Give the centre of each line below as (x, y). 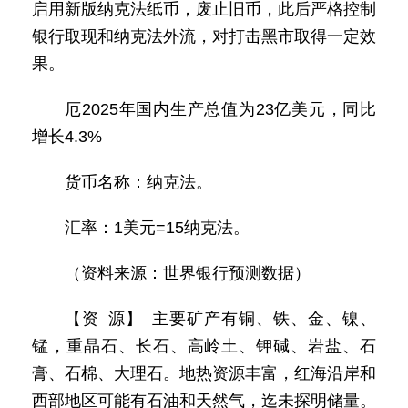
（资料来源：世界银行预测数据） (188, 273)
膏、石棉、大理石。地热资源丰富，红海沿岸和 (204, 373)
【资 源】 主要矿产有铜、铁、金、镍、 (220, 319)
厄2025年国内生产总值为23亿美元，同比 (220, 109)
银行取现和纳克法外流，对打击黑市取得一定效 (204, 36)
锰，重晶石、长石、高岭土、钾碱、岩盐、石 (204, 346)
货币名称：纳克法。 (138, 182)
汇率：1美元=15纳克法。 (157, 228)
